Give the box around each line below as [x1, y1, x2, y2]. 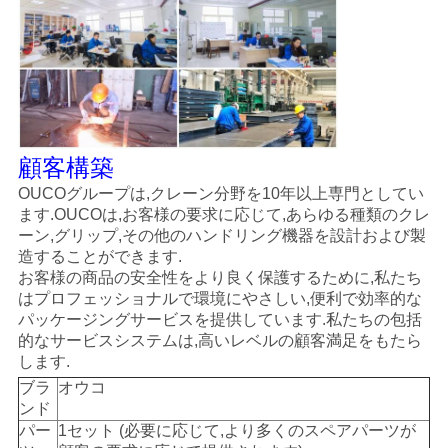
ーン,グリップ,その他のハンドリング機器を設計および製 [17, 226, 426, 244]
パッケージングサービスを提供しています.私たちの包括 [17, 310, 422, 328]
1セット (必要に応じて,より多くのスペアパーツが [57, 421, 416, 439]
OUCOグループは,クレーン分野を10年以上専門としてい [17, 184, 424, 202]
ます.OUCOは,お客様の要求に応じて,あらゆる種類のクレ [17, 205, 430, 223]
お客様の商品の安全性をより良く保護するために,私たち [17, 268, 422, 286]
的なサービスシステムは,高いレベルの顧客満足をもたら [17, 331, 422, 349]
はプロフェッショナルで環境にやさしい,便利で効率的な [17, 289, 422, 307]
